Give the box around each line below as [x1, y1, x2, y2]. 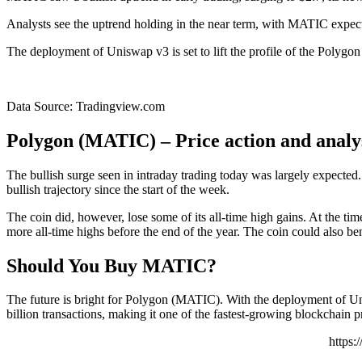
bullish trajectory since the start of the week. [6, 182, 229, 196]
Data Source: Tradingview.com [6, 99, 165, 113]
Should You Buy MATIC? [6, 255, 217, 276]
